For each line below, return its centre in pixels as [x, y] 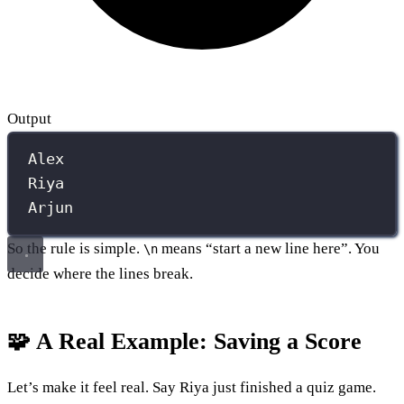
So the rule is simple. [75, 248]
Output [29, 118]
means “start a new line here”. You [269, 248]
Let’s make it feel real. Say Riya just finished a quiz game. [192, 387]
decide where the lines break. [100, 273]
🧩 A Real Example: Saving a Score [184, 341]
